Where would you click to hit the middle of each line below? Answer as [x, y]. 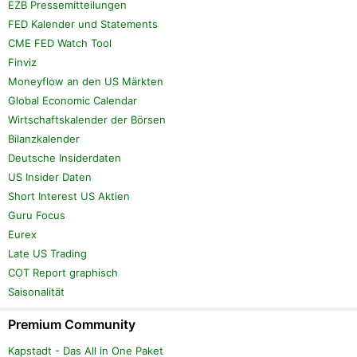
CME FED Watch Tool [60, 43]
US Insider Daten [50, 177]
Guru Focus [37, 216]
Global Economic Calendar [73, 101]
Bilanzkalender [44, 139]
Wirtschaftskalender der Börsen [87, 120]
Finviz [22, 63]
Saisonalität [36, 292]
